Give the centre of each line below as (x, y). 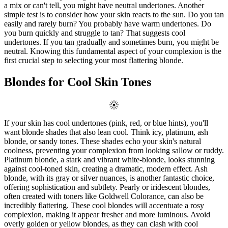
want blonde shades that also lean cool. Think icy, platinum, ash (106, 132)
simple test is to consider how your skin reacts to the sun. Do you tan (114, 14)
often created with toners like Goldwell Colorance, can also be (104, 196)
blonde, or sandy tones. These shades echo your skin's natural (103, 141)
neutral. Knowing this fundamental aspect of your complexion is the (113, 51)
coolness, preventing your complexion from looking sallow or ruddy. (114, 150)
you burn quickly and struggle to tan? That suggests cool (95, 33)
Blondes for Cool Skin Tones (78, 82)
